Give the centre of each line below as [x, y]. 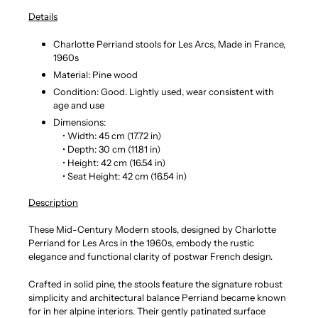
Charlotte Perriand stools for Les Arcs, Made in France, [169, 44]
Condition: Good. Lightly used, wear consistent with [164, 92]
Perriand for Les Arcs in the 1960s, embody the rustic [141, 243]
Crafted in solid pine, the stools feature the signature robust [155, 284]
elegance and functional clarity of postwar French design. [150, 257]
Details [43, 16]
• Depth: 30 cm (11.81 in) [107, 149]
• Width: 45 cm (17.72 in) [107, 136]
